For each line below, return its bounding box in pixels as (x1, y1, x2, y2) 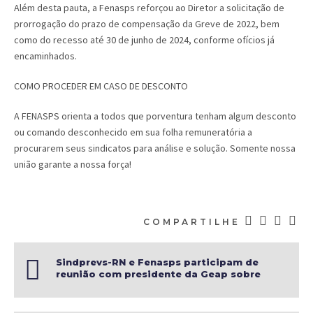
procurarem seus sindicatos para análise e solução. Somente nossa (14, 141, 296, 154)
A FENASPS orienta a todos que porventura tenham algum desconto (14, 109, 296, 122)
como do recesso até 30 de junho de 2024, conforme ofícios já (14, 33, 275, 46)
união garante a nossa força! (14, 157, 131, 170)
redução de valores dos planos (56, 279, 217, 291)
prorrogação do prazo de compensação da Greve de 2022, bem (14, 17, 279, 30)
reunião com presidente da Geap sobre (56, 268, 261, 279)
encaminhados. (14, 49, 77, 62)
